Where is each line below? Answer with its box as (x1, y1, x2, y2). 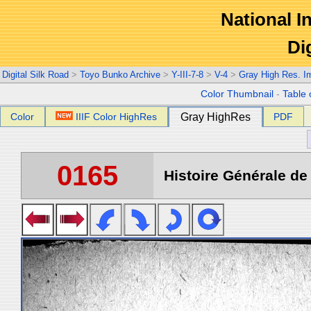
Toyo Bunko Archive (80, 69, 160, 80)
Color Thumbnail (201, 89, 274, 99)
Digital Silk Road (2, 69, 69, 80)
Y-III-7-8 (171, 69, 203, 80)
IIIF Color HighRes (76, 111, 158, 122)
